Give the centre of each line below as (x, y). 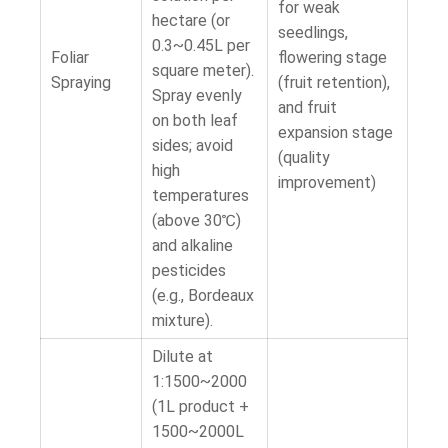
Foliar (70, 57)
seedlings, (313, 32)
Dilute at (182, 356)
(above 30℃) (196, 220)
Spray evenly (197, 95)
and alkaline (192, 245)
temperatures (200, 195)
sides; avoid (192, 145)
